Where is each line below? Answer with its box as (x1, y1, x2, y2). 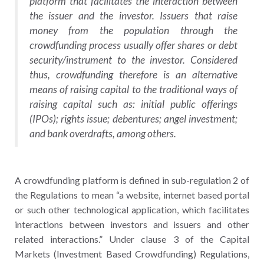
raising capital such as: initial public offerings (29, 97, 237, 110)
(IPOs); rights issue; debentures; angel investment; (29, 112, 237, 125)
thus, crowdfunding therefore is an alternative (29, 68, 237, 81)
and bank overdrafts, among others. (29, 127, 176, 140)
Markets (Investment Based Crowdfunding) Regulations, (15, 247, 249, 259)
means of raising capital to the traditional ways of (29, 82, 237, 95)
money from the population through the (29, 24, 237, 37)
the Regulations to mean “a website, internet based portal (15, 189, 249, 200)
